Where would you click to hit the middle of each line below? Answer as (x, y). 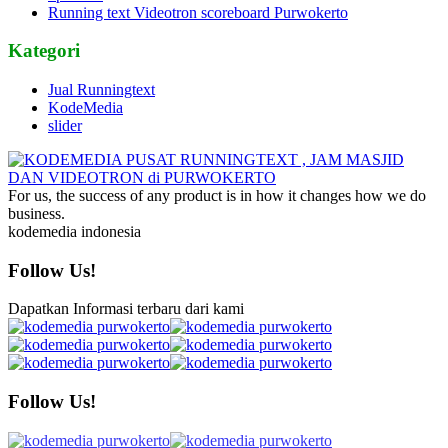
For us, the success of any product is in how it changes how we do (217, 195)
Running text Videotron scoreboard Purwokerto (198, 12)
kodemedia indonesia (74, 231)
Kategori (44, 51)
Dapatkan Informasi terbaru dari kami (126, 309)
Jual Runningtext (101, 89)
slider (65, 125)
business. (36, 213)
